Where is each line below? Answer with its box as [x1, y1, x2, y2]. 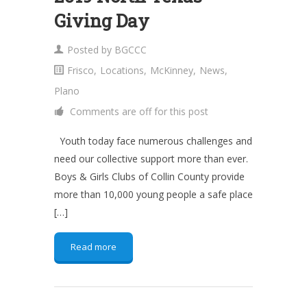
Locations [100, 64, 144, 77]
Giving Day [54, 9, 149, 32]
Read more [71, 241, 116, 253]
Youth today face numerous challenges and [54, 134, 252, 147]
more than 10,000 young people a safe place [54, 188, 253, 201]
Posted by [67, 43, 114, 56]
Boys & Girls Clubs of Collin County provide [54, 170, 245, 183]
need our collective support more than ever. [54, 152, 248, 165]
